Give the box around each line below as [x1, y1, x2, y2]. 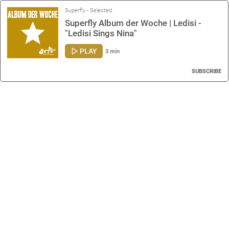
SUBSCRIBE [192, 67, 221, 75]
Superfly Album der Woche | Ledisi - [65, 18, 201, 28]
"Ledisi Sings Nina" [65, 28, 137, 38]
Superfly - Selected [65, 7, 112, 14]
